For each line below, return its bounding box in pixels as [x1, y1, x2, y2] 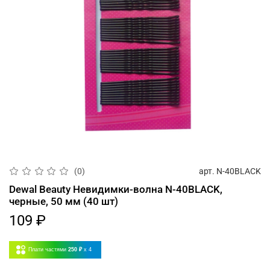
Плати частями [28, 246, 66, 253]
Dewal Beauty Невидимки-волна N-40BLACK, [9, 183, 222, 195]
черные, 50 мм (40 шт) [9, 195, 118, 207]
